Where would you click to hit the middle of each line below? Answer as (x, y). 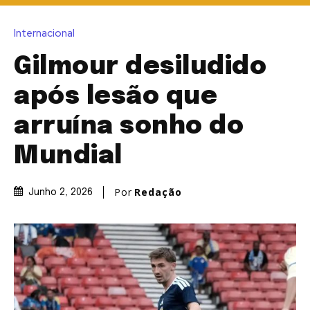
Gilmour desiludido (140, 67)
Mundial (68, 156)
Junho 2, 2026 (61, 193)
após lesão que (116, 97)
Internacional (44, 33)
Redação (158, 192)
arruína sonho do (129, 126)
